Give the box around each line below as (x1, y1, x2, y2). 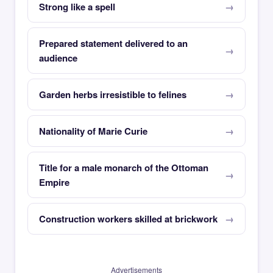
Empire (39, 175, 69, 189)
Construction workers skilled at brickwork (39, 212, 218, 225)
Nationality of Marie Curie (39, 124, 147, 138)
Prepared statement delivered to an (39, 37, 188, 50)
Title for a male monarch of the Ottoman (39, 161, 208, 174)
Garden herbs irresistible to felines (39, 88, 186, 101)
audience (39, 51, 77, 65)
